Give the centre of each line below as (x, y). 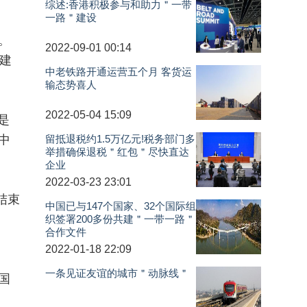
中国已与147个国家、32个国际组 (121, 206)
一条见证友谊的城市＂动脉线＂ (118, 273)
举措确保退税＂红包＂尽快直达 (118, 151)
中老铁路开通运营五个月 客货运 (119, 71)
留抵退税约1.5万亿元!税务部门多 (121, 138)
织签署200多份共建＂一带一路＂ (121, 219)
